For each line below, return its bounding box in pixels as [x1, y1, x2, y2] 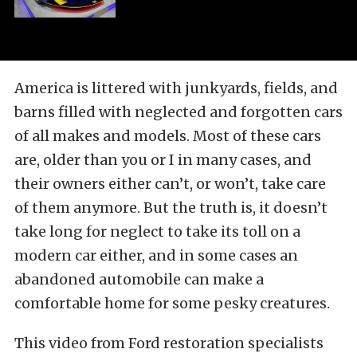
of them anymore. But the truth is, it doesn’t [14, 198, 328, 218]
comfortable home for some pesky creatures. [14, 294, 330, 313]
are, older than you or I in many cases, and [14, 151, 312, 170]
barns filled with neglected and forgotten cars [14, 103, 343, 122]
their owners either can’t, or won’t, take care [14, 175, 326, 194]
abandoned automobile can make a [14, 270, 264, 289]
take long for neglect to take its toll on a [14, 222, 300, 241]
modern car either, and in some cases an [14, 246, 298, 265]
